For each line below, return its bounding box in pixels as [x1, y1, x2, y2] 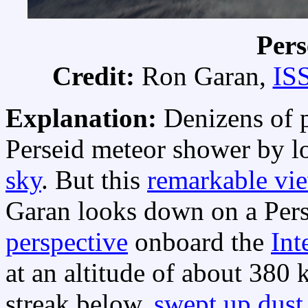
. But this [41, 165, 147, 195]
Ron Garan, [141, 61, 273, 91]
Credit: [52, 61, 142, 91]
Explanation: [5, 103, 164, 133]
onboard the [128, 227, 271, 257]
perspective [5, 227, 128, 257]
